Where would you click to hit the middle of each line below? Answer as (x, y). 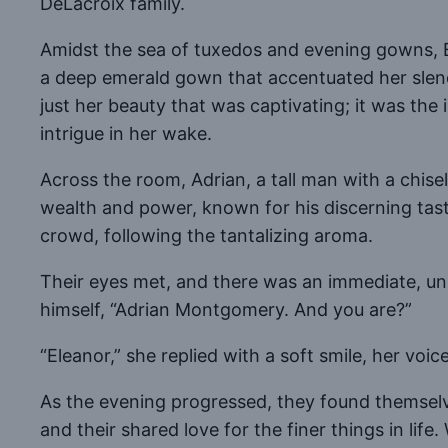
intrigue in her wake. (126, 133)
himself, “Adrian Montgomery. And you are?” (226, 309)
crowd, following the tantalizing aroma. (206, 235)
